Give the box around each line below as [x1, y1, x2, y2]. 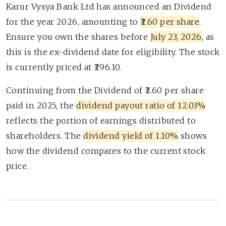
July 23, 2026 [150, 32, 202, 42]
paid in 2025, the [6, 100, 77, 110]
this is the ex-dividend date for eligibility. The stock [6, 47, 220, 57]
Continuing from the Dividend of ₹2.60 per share [6, 85, 204, 95]
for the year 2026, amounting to [6, 17, 141, 27]
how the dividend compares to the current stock [6, 146, 206, 156]
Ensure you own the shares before [6, 32, 150, 42]
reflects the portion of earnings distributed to [6, 116, 196, 126]
